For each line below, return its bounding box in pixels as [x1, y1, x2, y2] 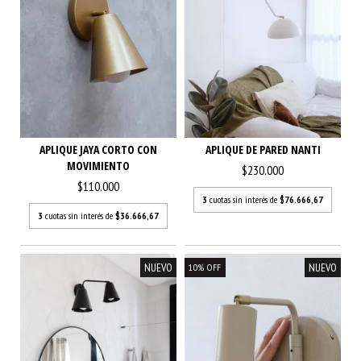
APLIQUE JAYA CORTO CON [39, 141, 157, 157]
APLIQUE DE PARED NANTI [205, 141, 321, 157]
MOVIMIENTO [67, 157, 130, 173]
